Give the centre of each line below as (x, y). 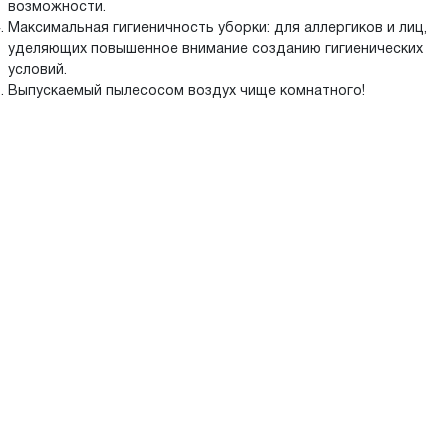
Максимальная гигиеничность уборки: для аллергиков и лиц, (217, 29)
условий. (37, 71)
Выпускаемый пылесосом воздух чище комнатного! (186, 92)
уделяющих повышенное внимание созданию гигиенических (215, 50)
